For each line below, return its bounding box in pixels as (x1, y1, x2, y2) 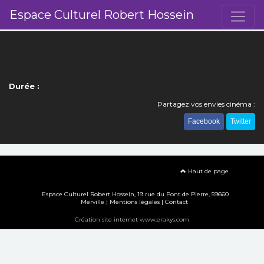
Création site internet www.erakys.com (75, 216, 189, 223)
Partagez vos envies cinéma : (157, 100, 255, 108)
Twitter (230, 117, 251, 126)
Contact (164, 198, 188, 206)
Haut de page (186, 167, 229, 175)
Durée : (9, 81, 39, 91)
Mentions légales (109, 198, 160, 206)
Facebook (188, 117, 220, 126)
